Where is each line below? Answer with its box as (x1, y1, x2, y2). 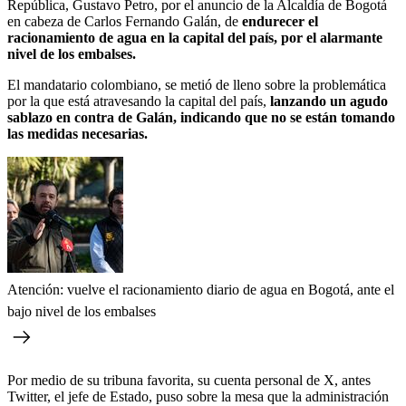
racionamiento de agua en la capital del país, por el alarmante (7, 29, 382, 45)
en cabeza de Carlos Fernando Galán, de (7, 13, 242, 29)
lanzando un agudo (266, 92, 388, 109)
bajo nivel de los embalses (7, 303, 156, 319)
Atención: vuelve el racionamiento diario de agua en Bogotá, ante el (7, 281, 394, 297)
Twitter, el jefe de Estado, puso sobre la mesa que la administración (7, 388, 389, 404)
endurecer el (242, 13, 318, 29)
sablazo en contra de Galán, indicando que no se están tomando (7, 109, 395, 125)
